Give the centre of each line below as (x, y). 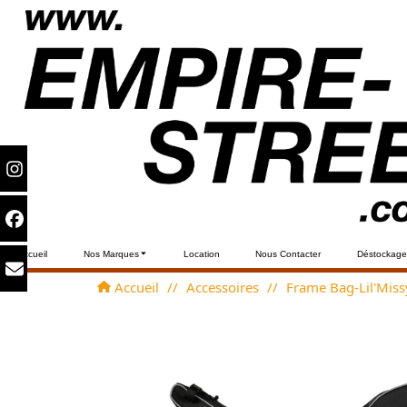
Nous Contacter (288, 253)
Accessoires (222, 287)
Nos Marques (111, 253)
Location (201, 253)
